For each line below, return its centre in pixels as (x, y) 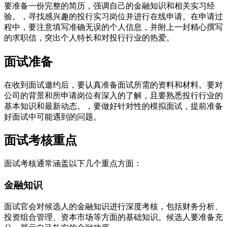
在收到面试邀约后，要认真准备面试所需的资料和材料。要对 (113, 85)
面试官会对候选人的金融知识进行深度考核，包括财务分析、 (113, 206)
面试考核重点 (41, 141)
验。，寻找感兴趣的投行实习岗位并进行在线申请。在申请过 (113, 16)
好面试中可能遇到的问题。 (53, 117)
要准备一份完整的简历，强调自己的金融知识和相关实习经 (109, 6)
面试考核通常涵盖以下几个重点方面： (73, 164)
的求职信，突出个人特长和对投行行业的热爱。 (89, 37)
